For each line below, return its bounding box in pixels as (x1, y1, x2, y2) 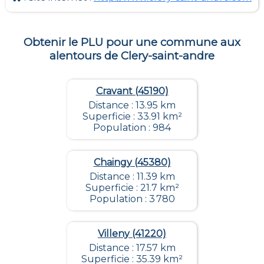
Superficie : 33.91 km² (82, 111, 182, 123)
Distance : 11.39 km (89, 171, 175, 183)
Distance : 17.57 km (88, 242, 176, 254)
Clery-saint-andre (121, 49, 214, 63)
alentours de (49, 49, 121, 63)
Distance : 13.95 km (88, 100, 176, 111)
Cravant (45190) (95, 85, 169, 97)
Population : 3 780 (89, 193, 175, 205)
